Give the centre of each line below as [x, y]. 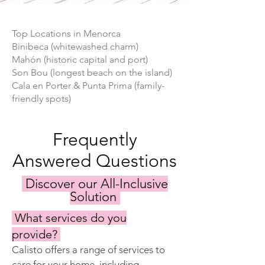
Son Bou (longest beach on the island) [92, 72]
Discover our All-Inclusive [95, 184]
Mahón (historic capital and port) [80, 59]
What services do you [69, 218]
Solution [95, 197]
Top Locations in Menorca [66, 33]
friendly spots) [41, 98]
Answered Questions [95, 161]
